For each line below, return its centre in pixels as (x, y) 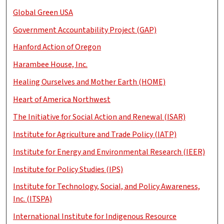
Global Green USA (43, 12)
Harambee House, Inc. (50, 65)
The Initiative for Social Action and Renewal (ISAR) (99, 117)
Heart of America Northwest (62, 100)
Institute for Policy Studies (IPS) (68, 169)
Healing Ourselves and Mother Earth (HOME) (89, 82)
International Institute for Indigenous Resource (95, 217)
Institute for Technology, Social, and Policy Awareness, (107, 187)
